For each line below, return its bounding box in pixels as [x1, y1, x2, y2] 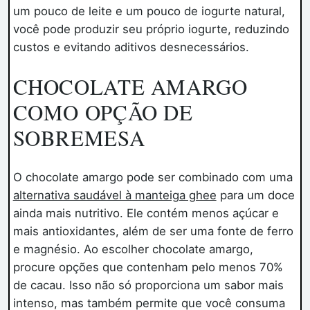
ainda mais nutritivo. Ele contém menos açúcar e [12, 206, 279, 221]
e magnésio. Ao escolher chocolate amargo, [12, 242, 253, 257]
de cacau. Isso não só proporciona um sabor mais [12, 278, 284, 293]
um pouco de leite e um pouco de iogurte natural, [12, 3, 285, 18]
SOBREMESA [12, 122, 145, 152]
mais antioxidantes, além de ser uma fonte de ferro [12, 224, 293, 239]
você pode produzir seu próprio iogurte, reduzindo [12, 21, 289, 36]
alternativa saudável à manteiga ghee [12, 188, 217, 203]
